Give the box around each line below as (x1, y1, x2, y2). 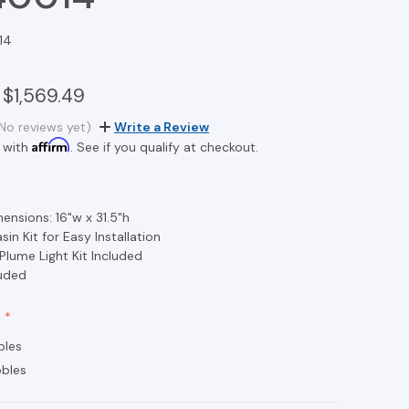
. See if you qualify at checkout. (70, 138, 258, 155)
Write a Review (113, 118, 209, 135)
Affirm (32, 136, 70, 152)
